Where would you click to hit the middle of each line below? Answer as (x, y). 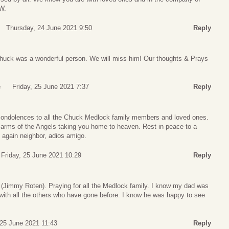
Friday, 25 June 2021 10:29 (41, 155)
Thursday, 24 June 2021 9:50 (49, 28)
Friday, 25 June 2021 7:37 (51, 87)
